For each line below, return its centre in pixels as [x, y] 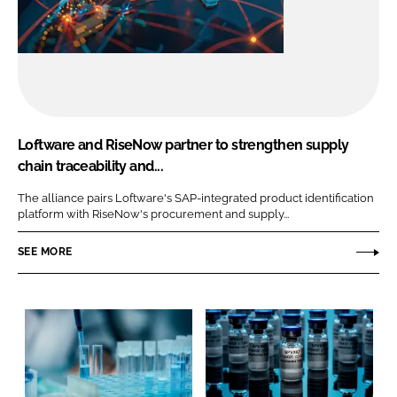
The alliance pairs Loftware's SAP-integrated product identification [196, 198]
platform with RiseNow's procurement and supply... [153, 214]
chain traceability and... [91, 167]
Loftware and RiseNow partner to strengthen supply [183, 145]
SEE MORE [45, 252]
